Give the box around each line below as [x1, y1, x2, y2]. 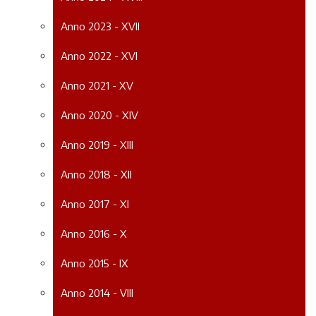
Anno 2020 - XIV [60, 108, 138, 121]
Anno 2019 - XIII [60, 138, 133, 151]
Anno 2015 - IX [60, 256, 128, 269]
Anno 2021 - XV [60, 78, 133, 92]
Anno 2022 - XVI [60, 49, 138, 62]
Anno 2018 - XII [60, 167, 132, 181]
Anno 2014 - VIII [60, 286, 133, 299]
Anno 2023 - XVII [60, 19, 140, 32]
